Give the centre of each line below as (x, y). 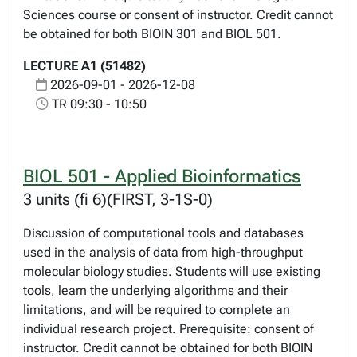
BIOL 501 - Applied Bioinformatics (162, 176)
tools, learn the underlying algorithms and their (155, 290)
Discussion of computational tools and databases (163, 233)
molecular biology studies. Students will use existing (172, 271)
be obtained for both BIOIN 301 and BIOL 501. (152, 34)
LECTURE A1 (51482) (84, 66)
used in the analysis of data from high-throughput (163, 252)
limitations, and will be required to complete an (157, 310)
